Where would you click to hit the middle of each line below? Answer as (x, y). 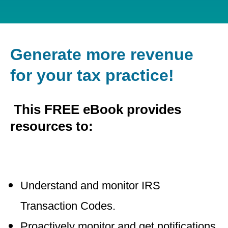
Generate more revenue (102, 55)
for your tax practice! (94, 76)
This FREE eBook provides (97, 110)
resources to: (52, 126)
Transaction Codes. (68, 206)
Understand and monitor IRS (90, 186)
